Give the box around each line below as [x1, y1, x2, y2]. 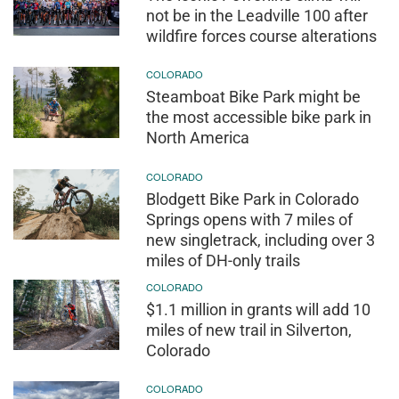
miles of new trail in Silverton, [146, 320, 353, 339]
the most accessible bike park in [146, 108, 372, 127]
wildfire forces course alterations [146, 26, 378, 45]
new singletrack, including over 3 [146, 230, 376, 249]
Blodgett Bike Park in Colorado [146, 189, 360, 208]
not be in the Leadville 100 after [146, 5, 369, 25]
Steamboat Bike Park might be [146, 87, 362, 107]
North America [146, 128, 250, 148]
